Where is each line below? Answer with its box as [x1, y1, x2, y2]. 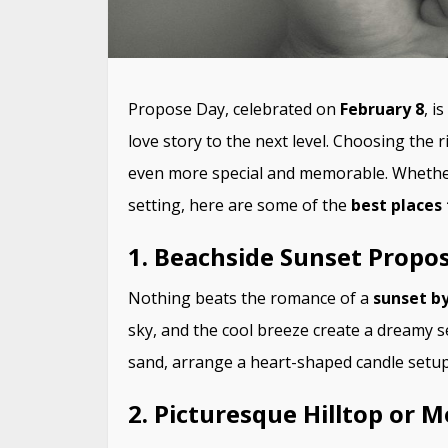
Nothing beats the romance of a [127, 286, 373, 309]
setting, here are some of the [127, 193, 351, 216]
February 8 [339, 97, 424, 120]
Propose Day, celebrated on [127, 97, 340, 120]
